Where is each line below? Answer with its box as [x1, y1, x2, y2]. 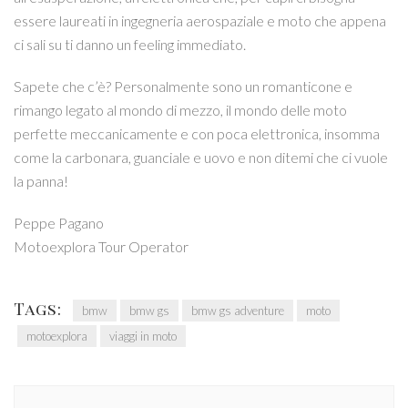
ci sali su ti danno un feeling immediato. [14, 35, 246, 53]
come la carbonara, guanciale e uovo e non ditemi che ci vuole [14, 148, 388, 166]
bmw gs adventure [191, 302, 284, 318]
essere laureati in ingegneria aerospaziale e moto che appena [14, 11, 386, 29]
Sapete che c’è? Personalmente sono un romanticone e [14, 76, 352, 95]
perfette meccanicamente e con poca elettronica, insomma [14, 124, 380, 142]
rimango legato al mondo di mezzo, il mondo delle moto [14, 100, 347, 118]
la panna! [14, 171, 68, 189]
